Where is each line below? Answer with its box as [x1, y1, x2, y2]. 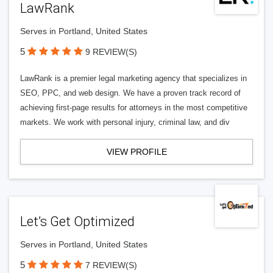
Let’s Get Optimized [20, 214, 135, 229]
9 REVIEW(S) [85, 47, 137, 57]
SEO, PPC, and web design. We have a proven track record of [20, 88, 241, 97]
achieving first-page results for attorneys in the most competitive [20, 103, 247, 112]
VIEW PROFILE [106, 147, 167, 157]
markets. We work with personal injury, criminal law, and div [20, 118, 230, 127]
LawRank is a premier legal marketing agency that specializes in [20, 74, 247, 83]
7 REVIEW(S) [85, 260, 137, 270]
